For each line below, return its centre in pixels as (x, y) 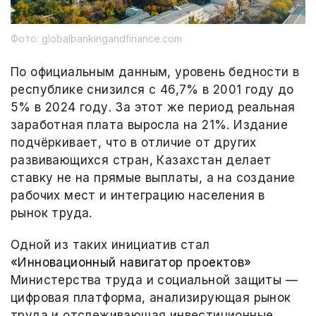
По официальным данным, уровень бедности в (155, 72)
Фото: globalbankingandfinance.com (96, 38)
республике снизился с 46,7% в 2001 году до (152, 90)
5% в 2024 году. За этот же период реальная (153, 107)
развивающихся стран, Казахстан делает (141, 160)
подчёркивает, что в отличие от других (134, 142)
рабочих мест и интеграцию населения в (138, 195)
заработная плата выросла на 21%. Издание (149, 125)
